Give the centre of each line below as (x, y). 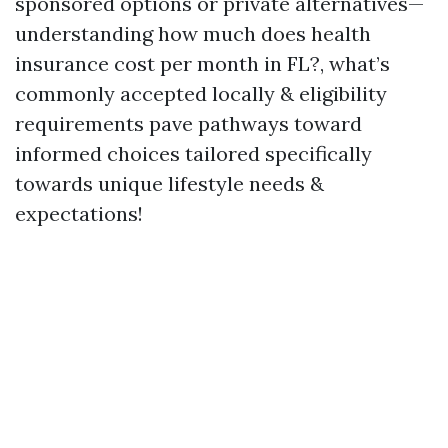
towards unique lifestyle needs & (169, 183)
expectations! (79, 213)
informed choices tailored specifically (193, 153)
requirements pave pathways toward (188, 123)
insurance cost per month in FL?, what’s (202, 63)
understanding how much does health (193, 33)
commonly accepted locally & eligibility (201, 93)
